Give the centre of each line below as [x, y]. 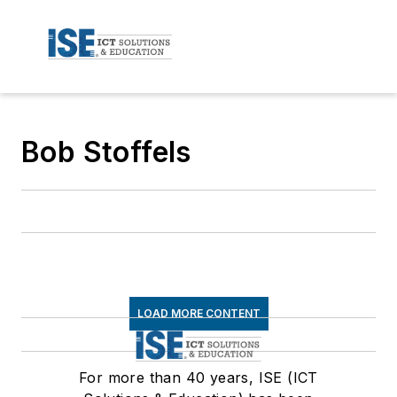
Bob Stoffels [106, 152]
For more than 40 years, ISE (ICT [198, 377]
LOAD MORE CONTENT [198, 313]
